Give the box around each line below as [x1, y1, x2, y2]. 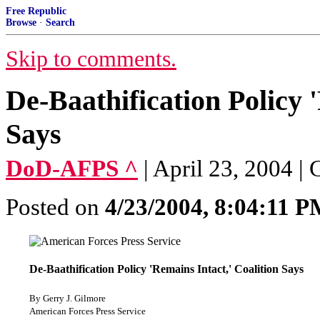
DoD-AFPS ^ [6, 156, 138, 181]
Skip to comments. [6, 46, 176, 71]
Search [46, 17, 75, 28]
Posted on [6, 194, 105, 220]
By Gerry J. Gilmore [29, 292, 106, 304]
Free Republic [6, 6, 66, 16]
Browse [6, 17, 36, 28]
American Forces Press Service [29, 305, 146, 316]
